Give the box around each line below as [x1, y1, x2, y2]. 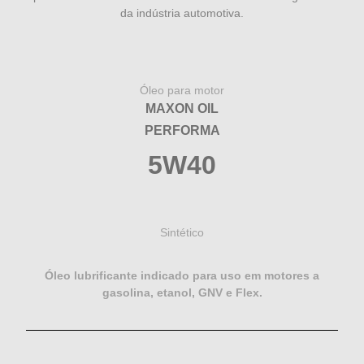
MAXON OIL [145, 101, 219, 115]
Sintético [160, 225, 204, 239]
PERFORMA [144, 123, 220, 137]
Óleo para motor [140, 83, 224, 97]
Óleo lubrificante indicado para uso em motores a [45, 268, 319, 282]
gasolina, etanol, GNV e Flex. [102, 285, 262, 299]
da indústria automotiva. [120, 6, 244, 20]
